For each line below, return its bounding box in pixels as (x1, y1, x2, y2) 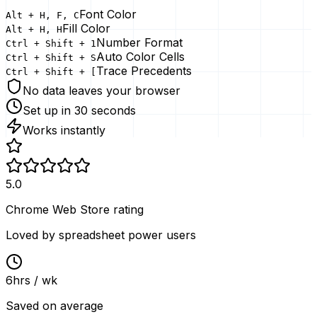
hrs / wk (13, 272, 57, 287)
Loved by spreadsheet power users (6, 227, 196, 242)
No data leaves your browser (23, 83, 180, 98)
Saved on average (6, 298, 103, 313)
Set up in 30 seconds (23, 103, 136, 117)
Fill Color (62, 21, 110, 35)
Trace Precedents (96, 63, 192, 78)
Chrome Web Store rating (6, 202, 144, 217)
